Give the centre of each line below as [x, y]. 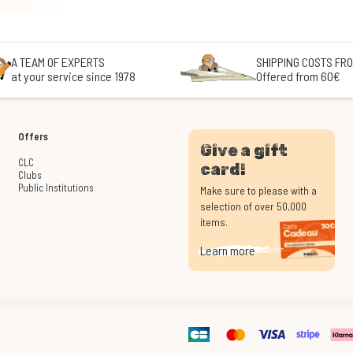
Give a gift [243, 151]
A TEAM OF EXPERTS [58, 62]
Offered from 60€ [298, 76]
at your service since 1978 [74, 76]
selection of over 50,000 [253, 206]
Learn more [227, 251]
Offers [33, 137]
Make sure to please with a [258, 191]
